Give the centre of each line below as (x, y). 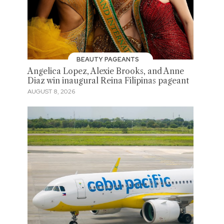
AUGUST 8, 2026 (51, 92)
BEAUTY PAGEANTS (109, 59)
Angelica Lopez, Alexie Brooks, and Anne (105, 71)
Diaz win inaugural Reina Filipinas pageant (108, 80)
